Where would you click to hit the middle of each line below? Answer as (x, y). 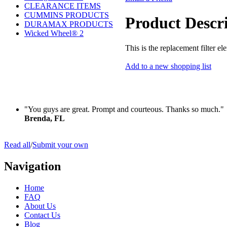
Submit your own (60, 144)
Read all (17, 144)
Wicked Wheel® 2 (54, 33)
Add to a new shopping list (168, 66)
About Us (40, 206)
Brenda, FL (45, 118)
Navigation (32, 166)
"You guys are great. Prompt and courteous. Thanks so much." (124, 109)
